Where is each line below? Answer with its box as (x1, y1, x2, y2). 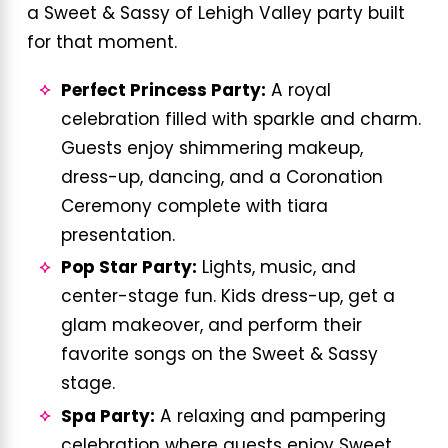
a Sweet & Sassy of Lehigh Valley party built (26, 6, 405, 24)
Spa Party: (60, 408, 155, 426)
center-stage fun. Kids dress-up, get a (60, 289, 395, 307)
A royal (265, 82, 331, 100)
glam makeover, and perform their (60, 318, 362, 336)
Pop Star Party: (60, 260, 197, 278)
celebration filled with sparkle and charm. (60, 111, 421, 129)
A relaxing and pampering (154, 408, 386, 426)
